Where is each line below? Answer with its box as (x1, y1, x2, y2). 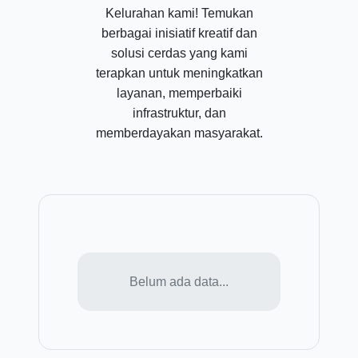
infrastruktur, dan (132, 106, 226, 120)
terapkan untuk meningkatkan (95, 66, 263, 80)
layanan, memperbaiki (116, 86, 242, 100)
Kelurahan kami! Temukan (105, 6, 253, 20)
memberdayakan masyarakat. (95, 126, 263, 140)
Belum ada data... (129, 275, 229, 288)
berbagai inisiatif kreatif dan (101, 26, 257, 40)
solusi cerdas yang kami (110, 46, 248, 60)
